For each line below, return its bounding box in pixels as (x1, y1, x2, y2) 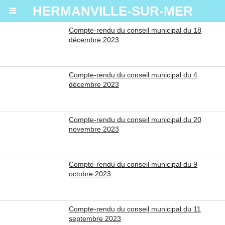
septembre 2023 (69, 214, 121, 222)
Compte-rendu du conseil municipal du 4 (69, 71, 197, 79)
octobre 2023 (69, 170, 111, 178)
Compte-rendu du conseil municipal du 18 (69, 26, 201, 34)
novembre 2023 (69, 125, 119, 133)
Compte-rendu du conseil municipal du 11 (69, 205, 201, 213)
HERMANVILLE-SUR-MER (32, 4, 193, 19)
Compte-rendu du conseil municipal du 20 (69, 116, 201, 124)
